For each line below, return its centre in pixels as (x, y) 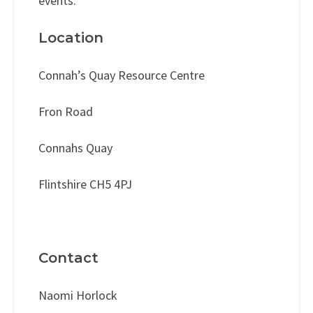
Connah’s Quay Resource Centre (122, 75)
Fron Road (66, 112)
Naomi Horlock (78, 296)
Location (71, 38)
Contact (68, 258)
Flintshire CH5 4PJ (85, 184)
